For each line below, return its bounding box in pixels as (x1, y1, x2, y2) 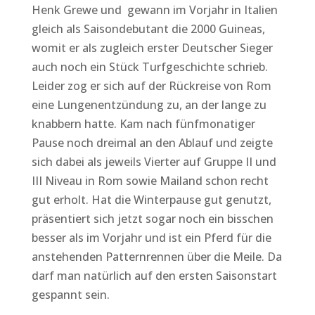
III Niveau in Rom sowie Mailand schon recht (31, 172, 269, 188)
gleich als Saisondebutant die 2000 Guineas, (31, 20, 265, 37)
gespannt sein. (31, 286, 110, 302)
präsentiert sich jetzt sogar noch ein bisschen (31, 210, 274, 226)
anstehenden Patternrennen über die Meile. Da (31, 248, 282, 264)
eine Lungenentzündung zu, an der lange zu (31, 96, 266, 112)
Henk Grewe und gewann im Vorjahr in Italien (31, 1, 278, 18)
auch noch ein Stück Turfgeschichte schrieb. (31, 58, 268, 75)
